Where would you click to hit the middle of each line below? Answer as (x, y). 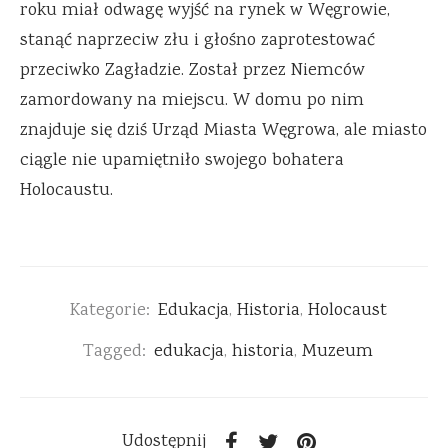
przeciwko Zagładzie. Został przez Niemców (192, 71)
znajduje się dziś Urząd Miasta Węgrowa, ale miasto (223, 131)
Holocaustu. (66, 191)
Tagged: (114, 352)
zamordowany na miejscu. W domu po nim (192, 101)
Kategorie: (109, 311)
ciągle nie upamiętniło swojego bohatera (182, 161)
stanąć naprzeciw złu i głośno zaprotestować (197, 41)
